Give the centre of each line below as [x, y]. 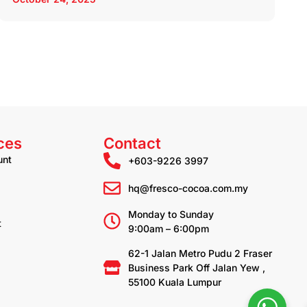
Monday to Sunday [171, 214]
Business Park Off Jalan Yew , [197, 267]
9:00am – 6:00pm [169, 228]
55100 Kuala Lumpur [175, 282]
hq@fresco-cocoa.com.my [188, 188]
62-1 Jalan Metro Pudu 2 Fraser [200, 253]
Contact [132, 143]
